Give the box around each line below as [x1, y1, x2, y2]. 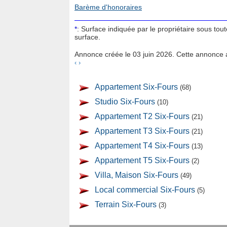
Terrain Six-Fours [95, 200, 157, 209]
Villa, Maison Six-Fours [95, 171, 178, 179]
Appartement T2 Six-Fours [95, 112, 190, 121]
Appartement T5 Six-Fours [95, 156, 190, 165]
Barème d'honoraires [74, 3, 142, 11]
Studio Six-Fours [95, 97, 155, 106]
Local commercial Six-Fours [95, 185, 195, 194]
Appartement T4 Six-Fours [95, 141, 190, 150]
